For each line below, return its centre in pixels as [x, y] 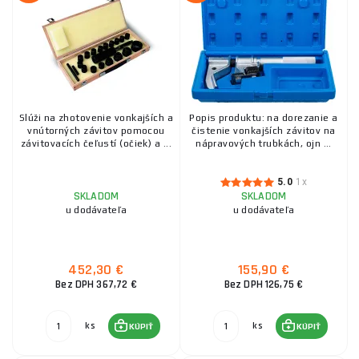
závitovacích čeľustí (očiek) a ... [96, 143]
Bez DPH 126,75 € [264, 284]
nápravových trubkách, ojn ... [264, 143]
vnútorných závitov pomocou [96, 131]
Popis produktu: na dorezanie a [264, 118]
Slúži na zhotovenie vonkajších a [96, 118]
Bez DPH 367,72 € [96, 284]
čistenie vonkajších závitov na [264, 131]
